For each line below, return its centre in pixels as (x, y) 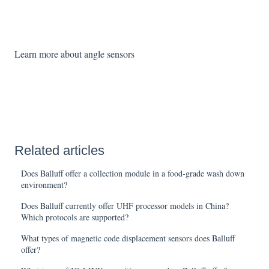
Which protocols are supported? (75, 217)
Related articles (59, 151)
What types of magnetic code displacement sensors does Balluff (128, 238)
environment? (44, 185)
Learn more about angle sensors (74, 54)
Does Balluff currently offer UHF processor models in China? (125, 206)
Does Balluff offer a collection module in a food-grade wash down (133, 174)
